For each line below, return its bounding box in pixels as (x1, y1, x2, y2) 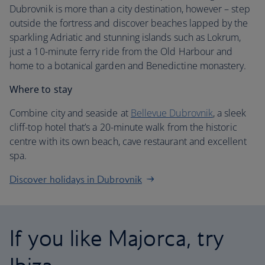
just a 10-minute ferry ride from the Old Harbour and (9, 45, 233, 58)
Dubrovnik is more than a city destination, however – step (9, 2, 250, 15)
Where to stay (9, 83, 72, 96)
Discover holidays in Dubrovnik (9, 173, 142, 185)
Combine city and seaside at (9, 106, 131, 119)
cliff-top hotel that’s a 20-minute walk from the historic (9, 121, 237, 134)
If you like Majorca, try (9, 224, 225, 251)
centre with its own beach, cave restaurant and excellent (9, 135, 247, 148)
